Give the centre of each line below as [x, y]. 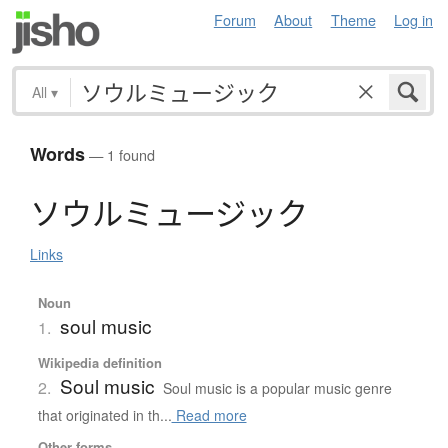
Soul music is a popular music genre [277, 388]
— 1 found [120, 155]
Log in [413, 19]
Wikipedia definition [99, 363]
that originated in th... [104, 415]
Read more [209, 415]
